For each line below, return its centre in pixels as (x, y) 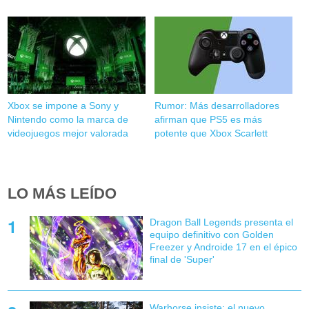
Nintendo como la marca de (68, 120)
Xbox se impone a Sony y (63, 106)
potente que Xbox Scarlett (211, 133)
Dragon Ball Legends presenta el (221, 222)
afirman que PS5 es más (208, 120)
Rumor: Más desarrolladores (217, 106)
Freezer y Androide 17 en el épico (223, 247)
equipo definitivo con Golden (211, 235)
